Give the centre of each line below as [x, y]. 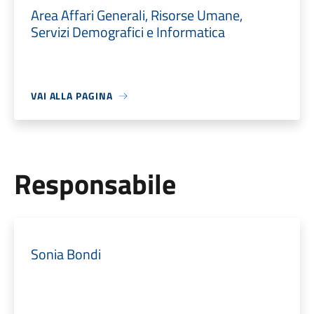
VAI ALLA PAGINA [71, 96]
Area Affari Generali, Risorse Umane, [136, 15]
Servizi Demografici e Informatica [128, 32]
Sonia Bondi [66, 254]
